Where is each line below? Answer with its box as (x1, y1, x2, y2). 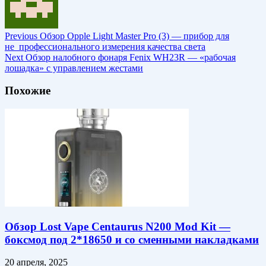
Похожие (5, 84, 50, 97)
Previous (5, 30, 37, 41)
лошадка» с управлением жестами (5, 62, 143, 73)
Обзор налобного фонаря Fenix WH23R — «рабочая (23, 52, 236, 62)
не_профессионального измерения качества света (5, 41, 205, 52)
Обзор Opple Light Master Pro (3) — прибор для (37, 30, 229, 41)
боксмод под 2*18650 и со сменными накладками (5, 233, 259, 246)
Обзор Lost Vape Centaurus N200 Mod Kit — (5, 220, 230, 233)
